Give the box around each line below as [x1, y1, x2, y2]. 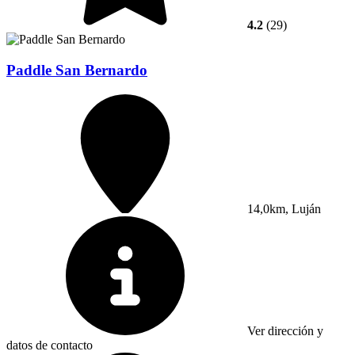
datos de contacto [6, 338, 93, 352]
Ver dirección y [244, 323, 323, 338]
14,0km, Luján [244, 201, 321, 216]
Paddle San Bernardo [6, 61, 147, 78]
